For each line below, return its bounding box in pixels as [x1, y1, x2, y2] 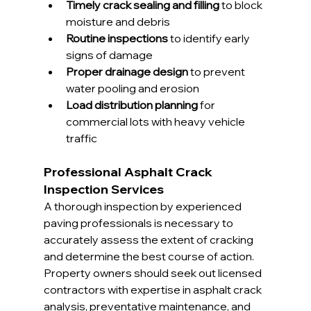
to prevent [187, 64, 247, 78]
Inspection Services [43, 180, 164, 197]
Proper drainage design [65, 64, 188, 78]
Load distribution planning [65, 97, 198, 112]
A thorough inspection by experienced [43, 199, 244, 213]
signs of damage [65, 47, 153, 62]
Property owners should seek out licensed [43, 265, 264, 280]
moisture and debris [65, 14, 170, 28]
